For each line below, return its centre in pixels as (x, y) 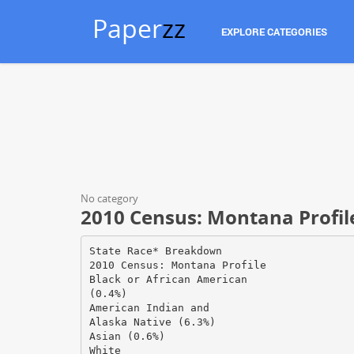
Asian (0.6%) (127, 336)
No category (109, 198)
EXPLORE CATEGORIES (274, 32)
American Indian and (149, 307)
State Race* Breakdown (155, 250)
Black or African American (168, 279)
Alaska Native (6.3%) (152, 322)
